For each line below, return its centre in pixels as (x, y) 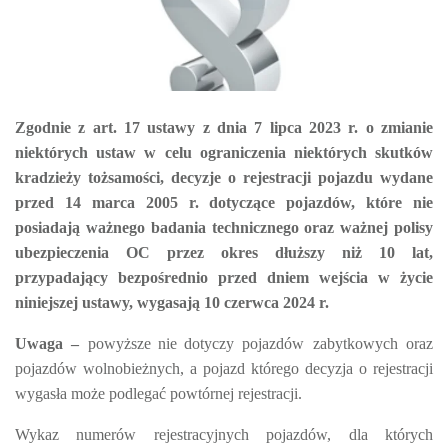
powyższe (119, 343)
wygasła (43, 393)
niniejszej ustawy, (74, 302)
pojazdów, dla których (350, 434)
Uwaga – (51, 343)
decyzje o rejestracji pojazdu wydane (302, 177)
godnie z (59, 127)
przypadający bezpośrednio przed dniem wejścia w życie (224, 277)
